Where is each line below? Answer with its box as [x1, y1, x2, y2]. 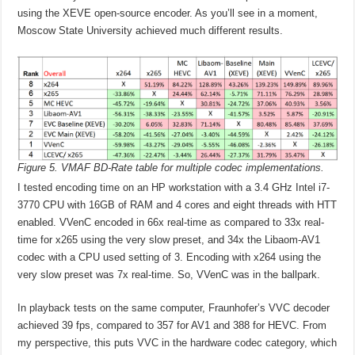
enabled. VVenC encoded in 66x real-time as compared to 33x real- [17, 216, 325, 228]
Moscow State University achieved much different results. [17, 25, 284, 37]
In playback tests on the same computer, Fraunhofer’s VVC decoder [17, 301, 330, 314]
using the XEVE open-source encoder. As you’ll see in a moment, [17, 7, 319, 20]
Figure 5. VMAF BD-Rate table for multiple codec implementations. [17, 161, 325, 174]
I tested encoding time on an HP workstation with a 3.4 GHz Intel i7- [17, 181, 330, 193]
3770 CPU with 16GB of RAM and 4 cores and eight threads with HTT [17, 198, 338, 211]
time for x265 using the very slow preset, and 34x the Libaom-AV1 [17, 233, 321, 246]
